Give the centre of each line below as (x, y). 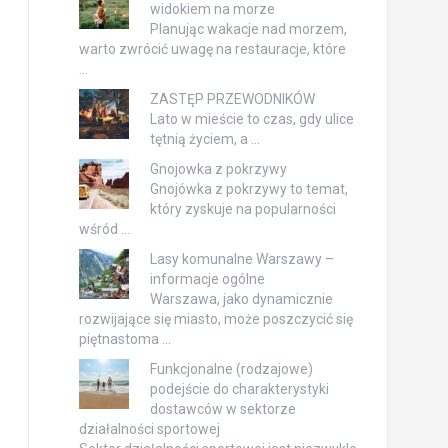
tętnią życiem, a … (204, 139)
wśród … (104, 229)
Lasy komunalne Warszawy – (241, 259)
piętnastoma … (124, 339)
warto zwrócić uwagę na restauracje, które (212, 49)
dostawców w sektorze (222, 409)
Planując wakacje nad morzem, (248, 29)
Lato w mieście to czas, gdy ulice (251, 119)
